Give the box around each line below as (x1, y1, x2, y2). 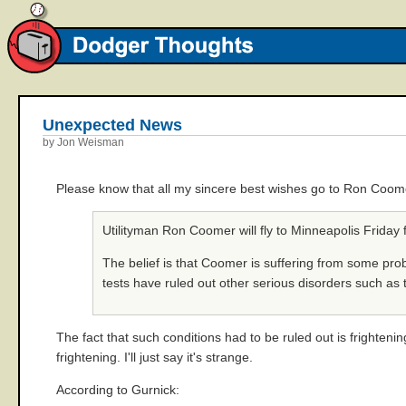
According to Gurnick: (56, 382, 179, 397)
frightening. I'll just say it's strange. (56, 350, 253, 364)
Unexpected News (43, 115, 182, 134)
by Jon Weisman (43, 136, 124, 149)
